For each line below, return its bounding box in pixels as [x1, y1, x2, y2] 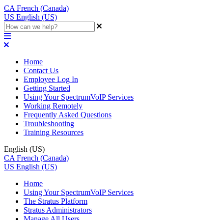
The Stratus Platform [24, 197, 87, 205]
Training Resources [24, 128, 83, 137]
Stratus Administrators [24, 206, 92, 214]
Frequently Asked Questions [24, 110, 111, 119]
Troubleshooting [24, 119, 74, 128]
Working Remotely [24, 102, 82, 110]
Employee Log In [24, 75, 78, 83]
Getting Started [24, 84, 70, 92]
